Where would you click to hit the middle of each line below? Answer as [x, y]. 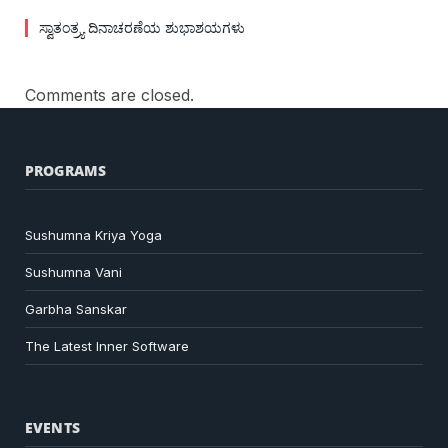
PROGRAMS [66, 170]
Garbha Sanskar [76, 308]
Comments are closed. [109, 94]
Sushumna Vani [73, 271]
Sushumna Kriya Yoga [93, 234]
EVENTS [52, 427]
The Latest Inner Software [107, 345]
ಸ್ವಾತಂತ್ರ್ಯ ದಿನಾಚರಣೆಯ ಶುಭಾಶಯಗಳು [142, 27]
